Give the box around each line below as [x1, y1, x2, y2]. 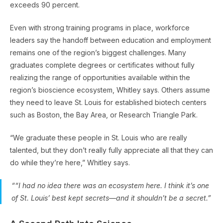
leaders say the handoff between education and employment [10, 35, 211, 44]
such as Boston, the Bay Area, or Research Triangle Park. [10, 110, 198, 119]
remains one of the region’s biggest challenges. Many [10, 48, 186, 57]
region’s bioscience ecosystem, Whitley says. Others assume [10, 85, 210, 94]
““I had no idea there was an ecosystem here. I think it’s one [11, 181, 209, 190]
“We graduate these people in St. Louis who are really [10, 133, 187, 142]
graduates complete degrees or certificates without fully [10, 60, 195, 69]
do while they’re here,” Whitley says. [10, 158, 130, 167]
